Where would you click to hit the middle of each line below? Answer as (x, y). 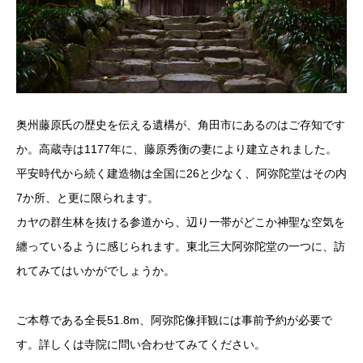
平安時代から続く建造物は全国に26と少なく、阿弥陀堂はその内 (181, 174)
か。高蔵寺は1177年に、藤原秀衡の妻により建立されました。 (177, 149)
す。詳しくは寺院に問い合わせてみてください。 (141, 344)
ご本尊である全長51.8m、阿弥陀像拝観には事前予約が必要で (174, 320)
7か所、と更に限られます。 (88, 198)
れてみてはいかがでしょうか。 (96, 271)
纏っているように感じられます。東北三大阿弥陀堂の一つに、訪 (181, 247)
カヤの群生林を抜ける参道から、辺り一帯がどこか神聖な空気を (181, 222)
